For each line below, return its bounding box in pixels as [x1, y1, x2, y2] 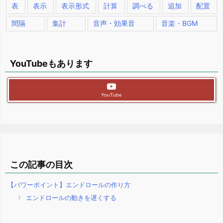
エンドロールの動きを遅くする [24, 193, 116, 202]
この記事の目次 [10, 159, 73, 170]
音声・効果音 [93, 18, 135, 27]
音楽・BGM [161, 18, 198, 27]
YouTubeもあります [10, 58, 93, 69]
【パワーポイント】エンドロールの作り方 [7, 180, 130, 189]
